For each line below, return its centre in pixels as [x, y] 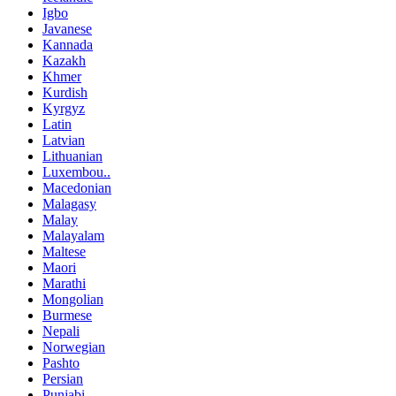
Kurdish [65, 92]
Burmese [67, 315]
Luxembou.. [76, 171]
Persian [63, 378]
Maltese [64, 251]
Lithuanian [72, 156]
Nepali [61, 331]
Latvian [64, 140]
